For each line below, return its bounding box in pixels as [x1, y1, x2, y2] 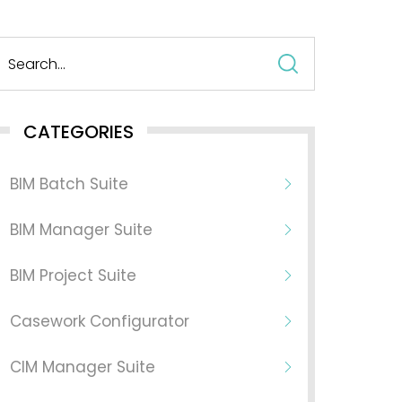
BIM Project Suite [9, 265, 136, 286]
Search [313, 39, 363, 59]
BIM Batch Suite [9, 173, 128, 195]
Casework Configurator [9, 310, 189, 332]
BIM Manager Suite [9, 219, 153, 240]
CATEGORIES [22, 119, 134, 144]
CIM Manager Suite [9, 356, 155, 378]
